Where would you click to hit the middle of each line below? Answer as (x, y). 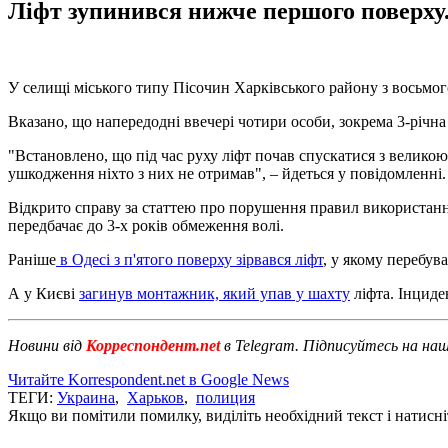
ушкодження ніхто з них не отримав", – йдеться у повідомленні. (227, 173)
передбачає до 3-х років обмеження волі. (146, 225)
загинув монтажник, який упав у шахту (214, 293)
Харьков (155, 397)
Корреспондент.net (153, 345)
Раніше (32, 259)
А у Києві (43, 293)
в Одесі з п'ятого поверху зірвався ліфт (189, 259)
